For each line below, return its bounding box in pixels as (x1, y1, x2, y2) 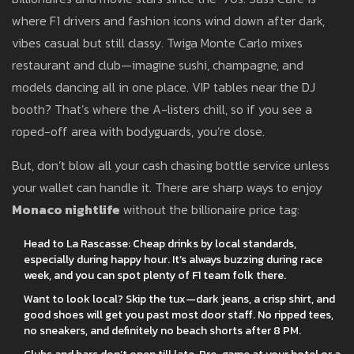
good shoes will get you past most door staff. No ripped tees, (24, 307, 333, 324)
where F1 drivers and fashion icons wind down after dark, (12, 11, 325, 31)
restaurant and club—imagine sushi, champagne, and (12, 55, 303, 75)
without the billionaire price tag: (120, 200, 299, 220)
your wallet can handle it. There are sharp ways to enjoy (12, 178, 322, 198)
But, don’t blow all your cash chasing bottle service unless (12, 156, 330, 175)
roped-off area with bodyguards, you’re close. (12, 122, 265, 141)
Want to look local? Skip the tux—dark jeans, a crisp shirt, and (24, 291, 335, 308)
